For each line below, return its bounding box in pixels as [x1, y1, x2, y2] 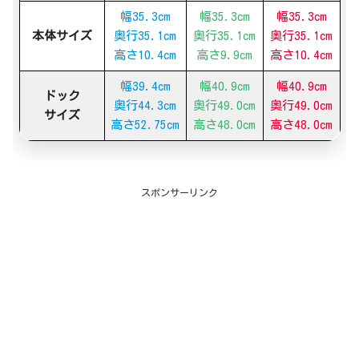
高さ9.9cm [196, 48, 252, 61]
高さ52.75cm [111, 118, 179, 131]
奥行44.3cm [114, 99, 176, 111]
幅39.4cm [119, 79, 171, 92]
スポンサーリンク [141, 187, 218, 197]
